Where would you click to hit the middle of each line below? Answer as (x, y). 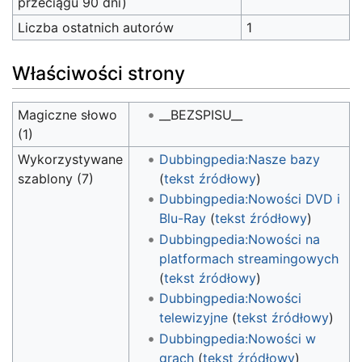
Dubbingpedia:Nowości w (237, 338)
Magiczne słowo (68, 114)
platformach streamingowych (248, 258)
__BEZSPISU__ (200, 114)
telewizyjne (193, 318)
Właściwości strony (99, 73)
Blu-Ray (182, 219)
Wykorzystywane (71, 159)
